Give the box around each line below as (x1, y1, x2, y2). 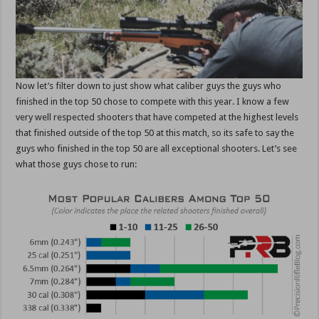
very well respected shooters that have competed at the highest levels (16, 112, 299, 123)
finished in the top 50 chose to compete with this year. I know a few (16, 96, 290, 108)
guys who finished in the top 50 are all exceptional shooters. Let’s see (16, 143, 298, 155)
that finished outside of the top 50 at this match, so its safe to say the (16, 127, 295, 139)
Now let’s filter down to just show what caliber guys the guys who (16, 80, 282, 92)
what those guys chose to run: (16, 159, 137, 170)
